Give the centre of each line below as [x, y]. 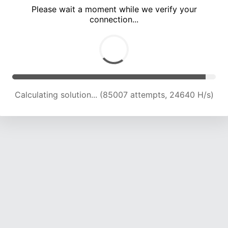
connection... [114, 20]
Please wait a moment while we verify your [114, 9]
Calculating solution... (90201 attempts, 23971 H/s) [114, 95]
